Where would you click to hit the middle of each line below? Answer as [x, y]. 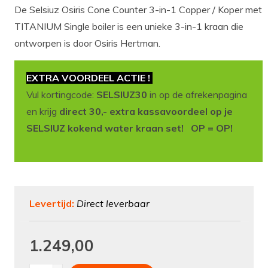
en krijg [42, 112]
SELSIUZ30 [123, 95]
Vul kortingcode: [61, 95]
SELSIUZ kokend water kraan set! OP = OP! [129, 128]
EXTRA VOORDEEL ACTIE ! [89, 78]
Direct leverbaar [113, 204]
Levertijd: [53, 204]
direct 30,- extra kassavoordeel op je [146, 112]
